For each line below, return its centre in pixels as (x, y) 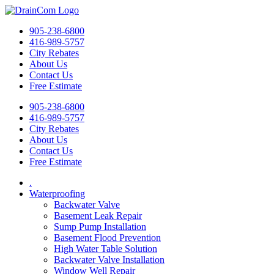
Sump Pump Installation (100, 227)
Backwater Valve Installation (109, 260)
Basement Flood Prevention (107, 238)
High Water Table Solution (106, 249)
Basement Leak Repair (98, 216)
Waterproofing (57, 194)
